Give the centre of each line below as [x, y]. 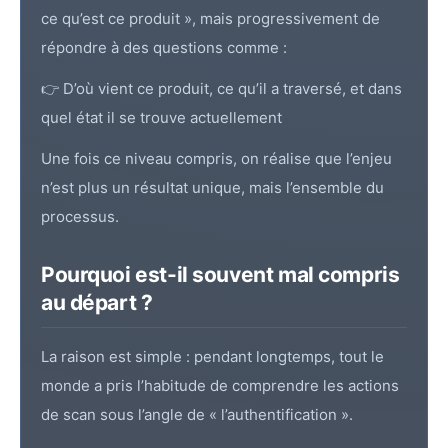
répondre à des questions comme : [164, 48]
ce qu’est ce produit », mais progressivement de [210, 19]
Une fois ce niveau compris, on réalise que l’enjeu [216, 159]
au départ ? [97, 303]
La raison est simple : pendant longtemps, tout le [212, 357]
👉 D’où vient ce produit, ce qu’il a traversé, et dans [221, 89]
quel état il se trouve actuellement [161, 118]
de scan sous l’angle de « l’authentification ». [197, 415]
